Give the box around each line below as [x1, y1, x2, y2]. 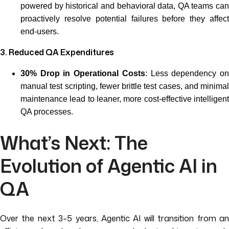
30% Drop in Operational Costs [20, 69, 145, 78]
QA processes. [20, 107, 73, 116]
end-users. [20, 27, 59, 36]
